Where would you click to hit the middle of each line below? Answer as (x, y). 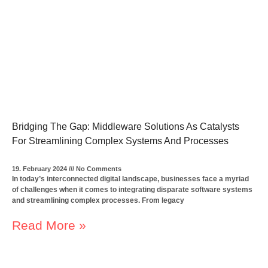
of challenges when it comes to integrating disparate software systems (133, 190)
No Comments (98, 169)
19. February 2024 (41, 169)
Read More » (49, 226)
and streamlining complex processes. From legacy (98, 201)
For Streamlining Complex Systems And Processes (121, 141)
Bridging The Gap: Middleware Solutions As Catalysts (126, 127)
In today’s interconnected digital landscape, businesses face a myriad (131, 179)
